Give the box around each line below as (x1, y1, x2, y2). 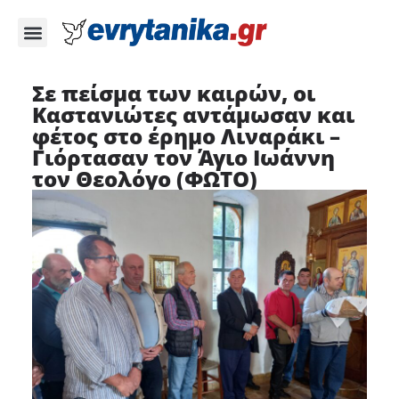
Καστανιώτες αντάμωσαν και (31, 100, 354, 129)
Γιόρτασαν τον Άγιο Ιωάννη (31, 142, 335, 172)
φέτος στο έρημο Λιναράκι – (31, 121, 340, 151)
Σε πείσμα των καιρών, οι (31, 78, 315, 108)
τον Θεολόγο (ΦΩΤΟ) (31, 164, 257, 193)
